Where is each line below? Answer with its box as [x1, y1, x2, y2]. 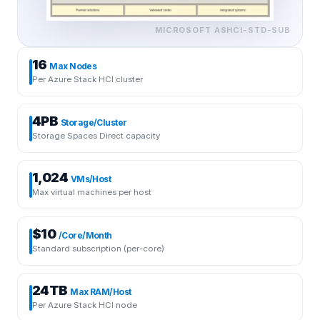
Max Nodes [49, 61, 97, 72]
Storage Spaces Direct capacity [32, 131, 160, 141]
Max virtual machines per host [32, 187, 151, 198]
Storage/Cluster [60, 117, 127, 129]
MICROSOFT [154, 25, 211, 36]
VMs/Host [70, 174, 111, 185]
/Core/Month [58, 230, 112, 241]
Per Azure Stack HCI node [32, 300, 137, 311]
